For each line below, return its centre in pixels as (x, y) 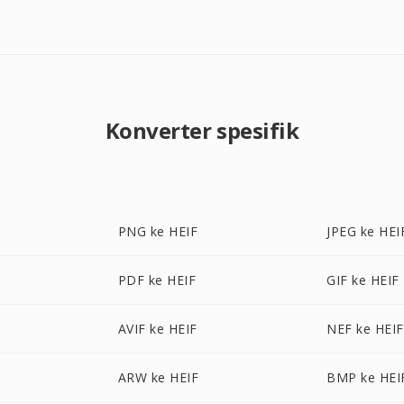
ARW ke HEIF (158, 377)
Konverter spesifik (202, 130)
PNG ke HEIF (158, 231)
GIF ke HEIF (363, 280)
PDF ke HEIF (157, 280)
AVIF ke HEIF (157, 329)
